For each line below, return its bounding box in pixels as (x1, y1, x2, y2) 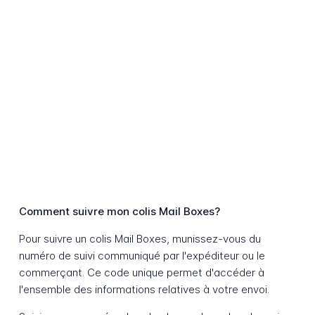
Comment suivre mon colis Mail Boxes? (18, 205, 220, 219)
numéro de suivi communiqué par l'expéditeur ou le (18, 249, 265, 263)
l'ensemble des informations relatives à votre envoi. (18, 283, 269, 297)
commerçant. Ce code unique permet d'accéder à (18, 266, 264, 280)
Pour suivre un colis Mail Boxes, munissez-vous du (18, 232, 261, 246)
